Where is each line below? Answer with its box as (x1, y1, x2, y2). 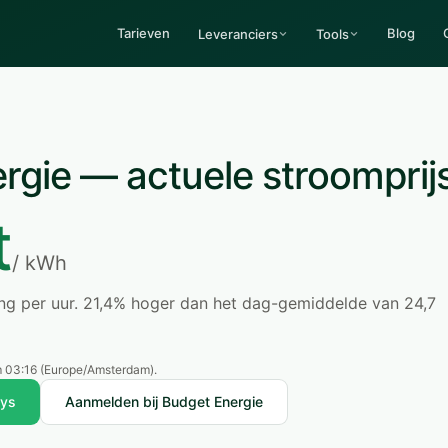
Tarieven (117, 25, 170, 41)
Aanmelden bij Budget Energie (65, 393, 263, 410)
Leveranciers (198, 25, 278, 42)
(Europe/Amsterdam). (37, 362, 157, 377)
